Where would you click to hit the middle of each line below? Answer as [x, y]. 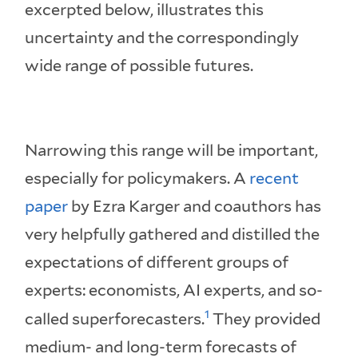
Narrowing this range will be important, [172, 151]
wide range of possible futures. [139, 66]
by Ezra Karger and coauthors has [195, 207]
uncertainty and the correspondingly [162, 38]
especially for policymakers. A [137, 179]
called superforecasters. [115, 319]
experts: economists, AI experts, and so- [174, 290]
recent [274, 179]
